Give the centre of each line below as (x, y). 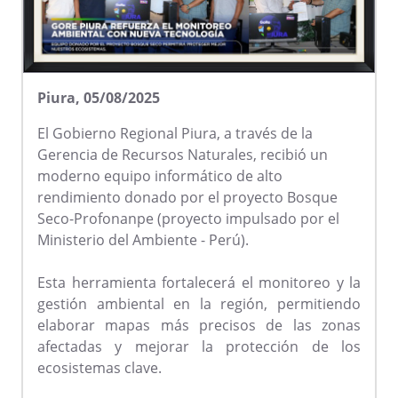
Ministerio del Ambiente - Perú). (143, 240)
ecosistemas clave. (99, 368)
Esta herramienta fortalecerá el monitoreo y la (199, 283)
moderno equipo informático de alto (160, 176)
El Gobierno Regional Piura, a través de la (175, 134)
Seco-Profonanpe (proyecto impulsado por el (188, 219)
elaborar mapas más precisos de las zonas (199, 326)
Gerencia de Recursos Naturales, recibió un (183, 155)
